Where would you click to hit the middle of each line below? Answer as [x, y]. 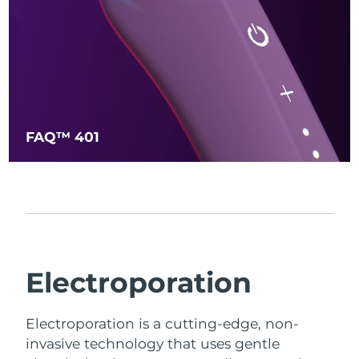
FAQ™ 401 [63, 136]
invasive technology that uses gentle [153, 343]
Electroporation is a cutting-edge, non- [163, 323]
